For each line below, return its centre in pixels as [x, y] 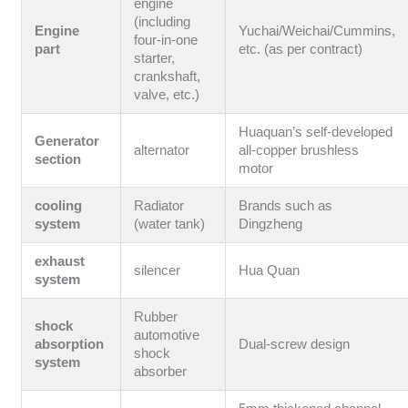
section [58, 160]
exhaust [60, 262]
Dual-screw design [295, 345]
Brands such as [286, 206]
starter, [155, 59]
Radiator [159, 206]
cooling [59, 206]
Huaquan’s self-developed [316, 133]
